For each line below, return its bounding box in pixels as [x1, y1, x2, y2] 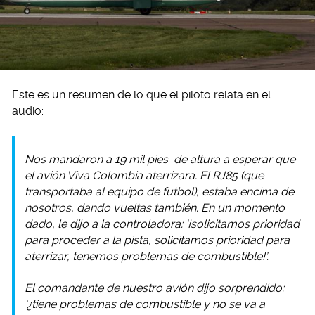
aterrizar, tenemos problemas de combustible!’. [25, 250, 269, 264]
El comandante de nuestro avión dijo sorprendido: [25, 281, 284, 295]
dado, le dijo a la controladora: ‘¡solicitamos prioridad [25, 217, 300, 231]
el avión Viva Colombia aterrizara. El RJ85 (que [25, 169, 264, 183]
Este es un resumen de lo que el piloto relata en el [12, 88, 271, 102]
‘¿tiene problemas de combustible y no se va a [25, 297, 265, 311]
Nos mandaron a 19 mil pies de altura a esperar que [25, 153, 295, 167]
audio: [12, 104, 44, 118]
